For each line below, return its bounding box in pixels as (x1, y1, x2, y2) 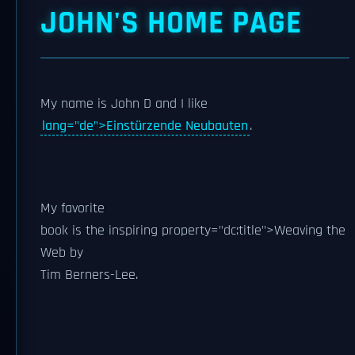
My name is (40, 95, 111, 113)
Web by (40, 244, 83, 261)
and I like (151, 95, 208, 113)
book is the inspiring (40, 222, 162, 239)
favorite (61, 200, 105, 217)
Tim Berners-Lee (40, 266, 136, 284)
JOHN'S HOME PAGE (40, 3, 302, 44)
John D (111, 95, 151, 113)
